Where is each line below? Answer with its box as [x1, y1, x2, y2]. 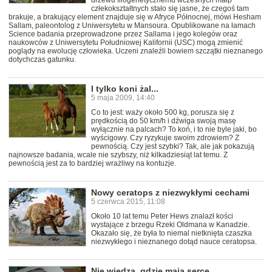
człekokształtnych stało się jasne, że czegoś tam [91, 4, 249, 13]
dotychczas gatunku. [8, 55, 76, 64]
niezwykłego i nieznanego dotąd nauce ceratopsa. [91, 237, 257, 246]
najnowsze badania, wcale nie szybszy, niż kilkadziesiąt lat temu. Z [8, 151, 228, 160]
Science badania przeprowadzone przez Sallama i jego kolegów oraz [8, 30, 237, 39]
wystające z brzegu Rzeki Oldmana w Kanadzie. [91, 220, 250, 229]
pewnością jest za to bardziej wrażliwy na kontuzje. [8, 159, 176, 168]
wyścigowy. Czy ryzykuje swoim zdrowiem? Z [91, 134, 239, 143]
